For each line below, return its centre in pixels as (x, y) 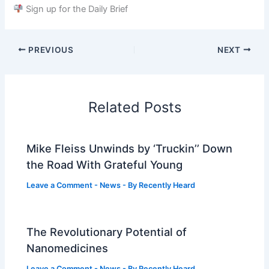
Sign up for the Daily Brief (77, 9)
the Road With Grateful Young (105, 164)
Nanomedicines (68, 248)
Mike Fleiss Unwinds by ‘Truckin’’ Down (130, 148)
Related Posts (134, 107)
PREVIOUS (50, 50)
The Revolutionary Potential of (107, 231)
